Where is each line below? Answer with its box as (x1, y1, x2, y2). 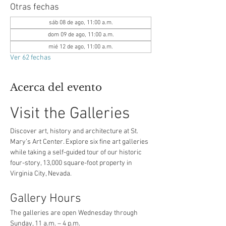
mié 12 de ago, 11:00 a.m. (48, 43, 113, 50)
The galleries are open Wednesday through (10, 209, 139, 217)
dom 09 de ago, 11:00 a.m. (47, 31, 114, 38)
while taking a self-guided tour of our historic (10, 148, 143, 157)
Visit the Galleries (10, 104, 130, 124)
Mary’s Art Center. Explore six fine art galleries (10, 138, 150, 146)
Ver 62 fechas (10, 53, 51, 62)
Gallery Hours (10, 192, 81, 206)
